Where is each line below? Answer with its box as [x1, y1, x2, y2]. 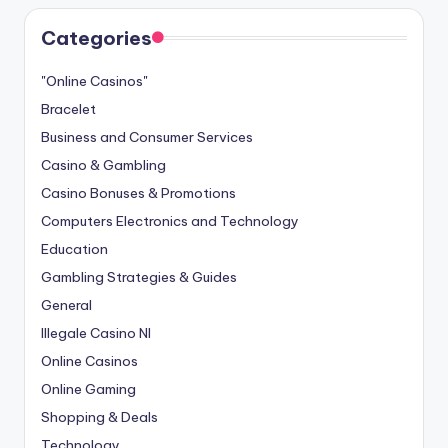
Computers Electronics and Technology [41, 211, 299, 230]
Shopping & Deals [41, 407, 158, 426]
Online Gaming [41, 379, 136, 398]
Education [41, 239, 108, 258]
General [41, 295, 92, 314]
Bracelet [41, 99, 96, 118]
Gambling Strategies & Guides [41, 267, 237, 286]
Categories [41, 25, 152, 50]
